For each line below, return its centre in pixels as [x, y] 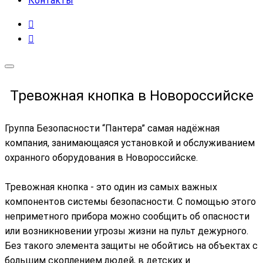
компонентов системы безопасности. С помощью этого [130, 202]
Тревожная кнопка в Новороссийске [131, 96]
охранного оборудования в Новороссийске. [101, 158]
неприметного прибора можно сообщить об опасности [127, 216]
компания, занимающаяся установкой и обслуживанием [130, 143]
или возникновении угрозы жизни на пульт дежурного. [127, 231]
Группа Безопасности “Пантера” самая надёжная [112, 128]
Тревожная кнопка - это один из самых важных [111, 187]
